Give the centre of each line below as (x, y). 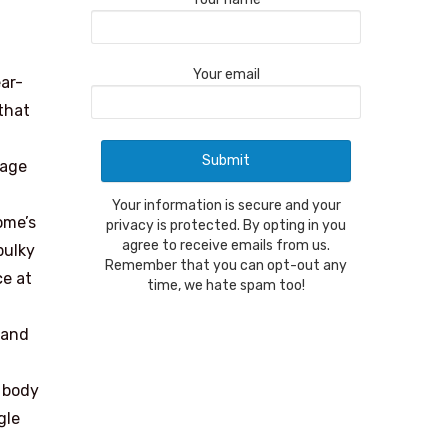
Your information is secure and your (226, 205)
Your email (226, 74)
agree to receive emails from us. (226, 245)
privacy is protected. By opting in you (226, 225)
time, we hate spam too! (226, 285)
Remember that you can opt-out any (226, 265)
